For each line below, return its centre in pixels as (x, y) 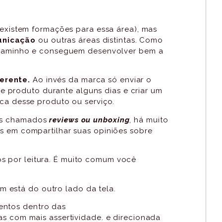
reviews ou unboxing (89, 120)
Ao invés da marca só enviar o (91, 80)
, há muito (149, 120)
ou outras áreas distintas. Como (100, 40)
